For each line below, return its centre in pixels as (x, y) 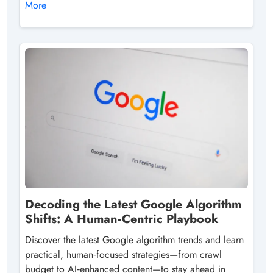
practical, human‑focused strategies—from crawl (123, 254)
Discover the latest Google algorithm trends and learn (134, 239)
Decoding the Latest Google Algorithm (133, 204)
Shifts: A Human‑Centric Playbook (122, 219)
